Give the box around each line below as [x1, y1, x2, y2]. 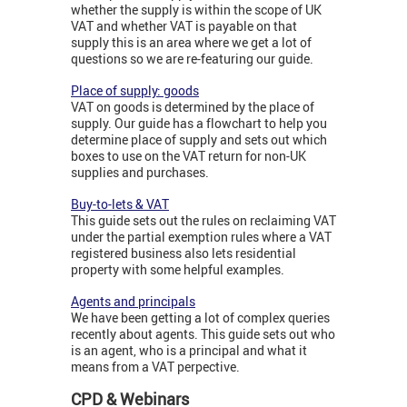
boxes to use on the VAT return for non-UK [71, 147, 306, 165]
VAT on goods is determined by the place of [71, 98, 314, 116]
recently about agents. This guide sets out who [71, 325, 335, 343]
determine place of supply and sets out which [71, 131, 327, 149]
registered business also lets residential [71, 244, 296, 263]
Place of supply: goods [71, 82, 199, 100]
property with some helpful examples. [71, 261, 284, 279]
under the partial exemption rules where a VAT [71, 228, 332, 246]
